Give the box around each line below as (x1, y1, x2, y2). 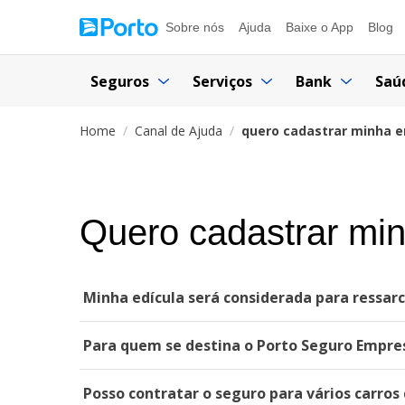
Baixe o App (286, 20, 353, 34)
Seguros (90, 71, 149, 91)
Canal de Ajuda (135, 122, 222, 139)
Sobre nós (165, 20, 224, 34)
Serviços (193, 71, 252, 91)
